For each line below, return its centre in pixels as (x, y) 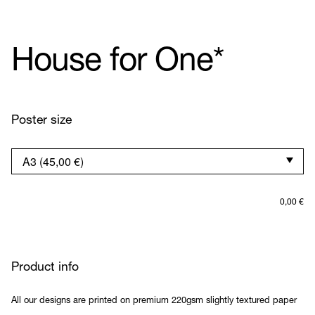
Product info (45, 268)
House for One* (117, 63)
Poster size (41, 121)
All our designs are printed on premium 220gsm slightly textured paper (154, 301)
